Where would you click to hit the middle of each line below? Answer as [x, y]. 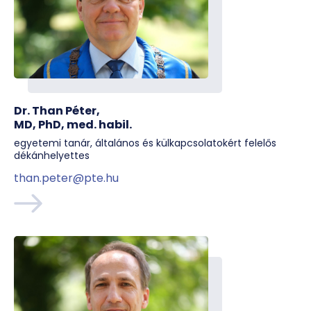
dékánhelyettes [52, 155]
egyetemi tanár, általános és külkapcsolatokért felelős [145, 143]
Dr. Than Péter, [57, 111]
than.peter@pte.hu [66, 178]
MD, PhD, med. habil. [73, 125]
